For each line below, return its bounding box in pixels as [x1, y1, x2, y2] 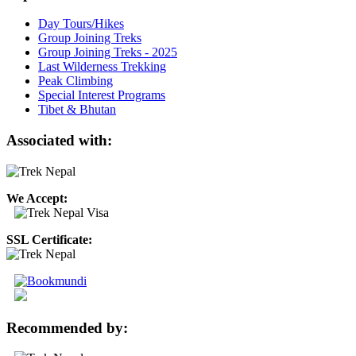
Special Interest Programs [38, 88, 165, 103]
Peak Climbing [38, 74, 113, 88]
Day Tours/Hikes [38, 17, 124, 31]
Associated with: [6, 132, 112, 149]
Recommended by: [6, 319, 128, 336]
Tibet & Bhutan [38, 103, 116, 117]
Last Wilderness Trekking [38, 60, 166, 74]
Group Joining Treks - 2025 [38, 45, 177, 60]
